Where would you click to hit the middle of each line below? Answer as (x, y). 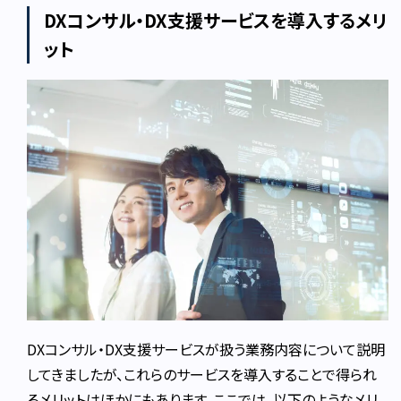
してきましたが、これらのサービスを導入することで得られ (202, 375)
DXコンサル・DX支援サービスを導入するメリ (216, 21)
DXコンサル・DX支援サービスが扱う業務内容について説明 (206, 350)
